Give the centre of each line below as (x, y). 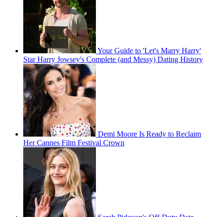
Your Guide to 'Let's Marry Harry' (149, 51)
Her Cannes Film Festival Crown (74, 143)
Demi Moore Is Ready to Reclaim (149, 134)
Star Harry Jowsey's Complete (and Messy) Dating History (113, 60)
